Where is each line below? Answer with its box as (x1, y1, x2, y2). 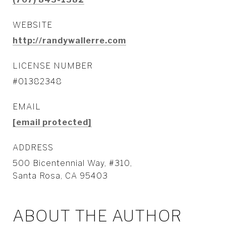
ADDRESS (13, 142, 53, 152)
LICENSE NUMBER (13, 61, 93, 71)
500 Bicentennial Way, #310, (13, 158, 132, 168)
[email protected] (13, 117, 92, 127)
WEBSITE (13, 20, 52, 30)
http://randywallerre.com (13, 35, 126, 45)
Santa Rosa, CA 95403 (13, 171, 108, 181)
